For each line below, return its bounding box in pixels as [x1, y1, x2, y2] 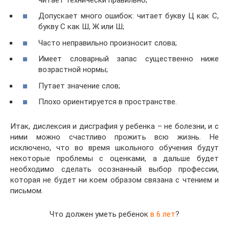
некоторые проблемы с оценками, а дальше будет [10, 154, 219, 164]
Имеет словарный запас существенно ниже [38, 54, 219, 64]
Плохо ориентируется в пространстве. [38, 97, 177, 107]
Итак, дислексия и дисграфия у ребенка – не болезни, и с [10, 122, 219, 131]
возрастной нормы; [38, 65, 108, 75]
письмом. [10, 186, 43, 196]
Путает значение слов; [38, 81, 120, 90]
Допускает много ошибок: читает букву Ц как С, [38, 11, 219, 21]
